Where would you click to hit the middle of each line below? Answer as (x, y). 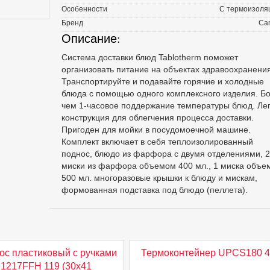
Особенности (84, 9)
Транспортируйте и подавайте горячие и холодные (162, 81)
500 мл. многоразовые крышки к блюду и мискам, (159, 178)
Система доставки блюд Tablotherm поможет (149, 57)
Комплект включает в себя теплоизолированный (157, 142)
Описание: (91, 38)
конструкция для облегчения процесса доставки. (157, 118)
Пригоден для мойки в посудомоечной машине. (156, 130)
